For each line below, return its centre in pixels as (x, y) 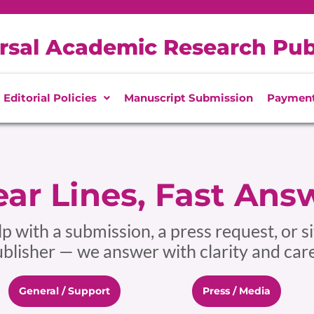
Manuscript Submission (188, 98)
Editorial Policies (50, 98)
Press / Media (236, 291)
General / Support (64, 291)
